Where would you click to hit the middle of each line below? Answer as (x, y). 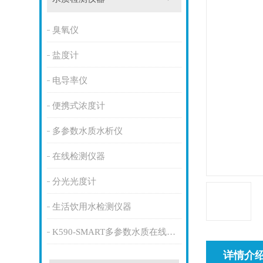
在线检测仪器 (78, 156)
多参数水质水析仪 (87, 131)
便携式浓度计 (78, 106)
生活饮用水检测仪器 (92, 207)
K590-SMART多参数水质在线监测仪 (171, 232)
